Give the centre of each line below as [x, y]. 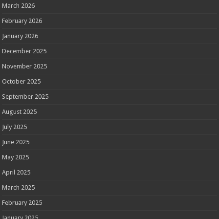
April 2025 [16, 173]
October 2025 [22, 82]
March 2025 [19, 188]
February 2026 [22, 21]
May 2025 [16, 157]
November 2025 [25, 66]
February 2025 [22, 203]
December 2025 [24, 51]
